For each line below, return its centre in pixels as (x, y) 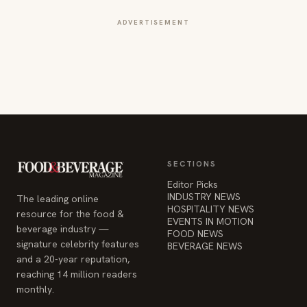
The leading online (58, 199)
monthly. (35, 289)
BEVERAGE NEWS (205, 246)
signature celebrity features (78, 244)
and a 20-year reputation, (73, 259)
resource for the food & (70, 214)
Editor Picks (193, 184)
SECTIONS (192, 163)
